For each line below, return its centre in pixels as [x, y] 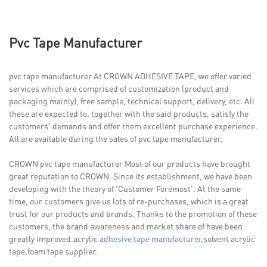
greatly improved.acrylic [54, 238]
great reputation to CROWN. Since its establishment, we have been [131, 176]
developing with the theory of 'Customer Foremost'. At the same [125, 188]
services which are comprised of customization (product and [119, 88]
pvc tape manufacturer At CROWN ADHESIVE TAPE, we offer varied [130, 75]
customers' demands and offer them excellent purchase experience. [133, 125]
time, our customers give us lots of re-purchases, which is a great [129, 201]
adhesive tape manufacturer [150, 238]
